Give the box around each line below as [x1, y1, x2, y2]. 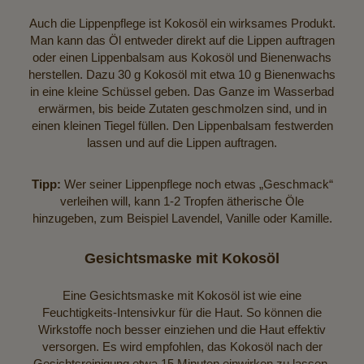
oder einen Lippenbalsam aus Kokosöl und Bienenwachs [32, 50, 331, 64]
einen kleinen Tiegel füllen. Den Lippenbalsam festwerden [31, 118, 333, 132]
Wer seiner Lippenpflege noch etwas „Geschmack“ [60, 176, 333, 191]
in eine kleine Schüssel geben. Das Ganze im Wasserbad [30, 84, 334, 98]
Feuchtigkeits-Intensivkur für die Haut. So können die [42, 305, 322, 319]
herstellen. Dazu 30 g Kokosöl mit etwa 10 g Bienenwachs [28, 67, 336, 81]
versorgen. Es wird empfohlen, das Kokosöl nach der [41, 339, 323, 353]
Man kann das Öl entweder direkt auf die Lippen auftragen [29, 32, 335, 47]
